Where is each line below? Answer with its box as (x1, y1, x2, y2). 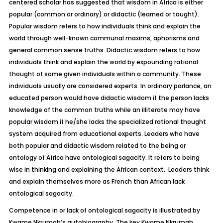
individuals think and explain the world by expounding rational (8, 58, 198, 66)
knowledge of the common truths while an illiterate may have (8, 106, 200, 114)
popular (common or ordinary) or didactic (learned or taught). (8, 10, 199, 18)
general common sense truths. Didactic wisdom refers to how (8, 46, 200, 54)
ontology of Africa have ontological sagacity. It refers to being (8, 153, 200, 162)
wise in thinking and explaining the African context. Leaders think (8, 165, 209, 174)
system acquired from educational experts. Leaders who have (8, 129, 200, 138)
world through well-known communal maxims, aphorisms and (8, 34, 200, 42)
